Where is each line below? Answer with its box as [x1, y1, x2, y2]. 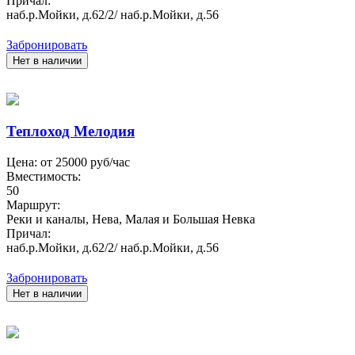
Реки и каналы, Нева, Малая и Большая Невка [6, 212, 255, 227]
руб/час [87, 155, 130, 170]
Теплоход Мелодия [6, 123, 135, 140]
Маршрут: [6, 198, 60, 212]
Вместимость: [6, 170, 81, 184]
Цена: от [6, 155, 55, 170]
